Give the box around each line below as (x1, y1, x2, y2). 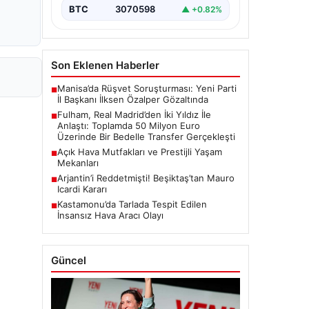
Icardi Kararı (57, 183, 107, 195)
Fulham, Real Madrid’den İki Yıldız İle (57, 109, 211, 120)
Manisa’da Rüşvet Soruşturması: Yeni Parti (57, 83, 237, 94)
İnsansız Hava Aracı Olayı (57, 210, 163, 221)
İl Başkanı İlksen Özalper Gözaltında (57, 94, 208, 105)
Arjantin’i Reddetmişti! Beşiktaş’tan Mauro (57, 172, 235, 183)
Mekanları (57, 157, 99, 168)
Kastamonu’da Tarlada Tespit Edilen (57, 199, 207, 210)
